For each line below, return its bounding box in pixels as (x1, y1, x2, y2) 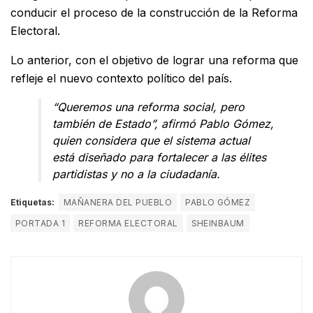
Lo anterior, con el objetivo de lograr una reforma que (10, 52, 298, 67)
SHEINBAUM (191, 217, 245, 228)
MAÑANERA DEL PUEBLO (64, 196, 173, 208)
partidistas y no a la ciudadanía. (52, 166, 220, 181)
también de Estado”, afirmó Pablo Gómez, (52, 116, 274, 131)
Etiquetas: (10, 196, 54, 208)
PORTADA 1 (15, 217, 66, 228)
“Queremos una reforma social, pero (52, 99, 245, 114)
